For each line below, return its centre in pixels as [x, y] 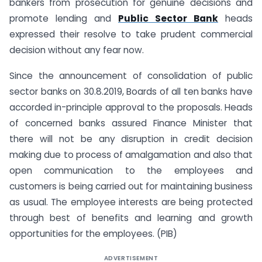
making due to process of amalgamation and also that [131, 155]
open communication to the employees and [131, 171]
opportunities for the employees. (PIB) [93, 234]
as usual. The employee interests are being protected [131, 202]
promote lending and [64, 18]
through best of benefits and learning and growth [131, 218]
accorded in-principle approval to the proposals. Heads [131, 108]
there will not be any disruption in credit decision [131, 139]
